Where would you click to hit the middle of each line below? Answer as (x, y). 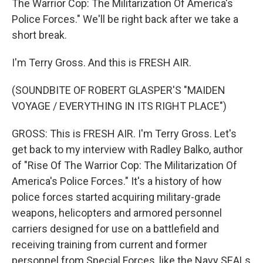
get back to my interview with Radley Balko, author (127, 149)
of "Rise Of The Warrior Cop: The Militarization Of (124, 165)
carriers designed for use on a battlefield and (115, 229)
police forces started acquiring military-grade (116, 197)
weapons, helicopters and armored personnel (117, 213)
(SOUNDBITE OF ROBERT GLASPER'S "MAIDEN (119, 90)
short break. (39, 35)
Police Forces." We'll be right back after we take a (125, 19)
